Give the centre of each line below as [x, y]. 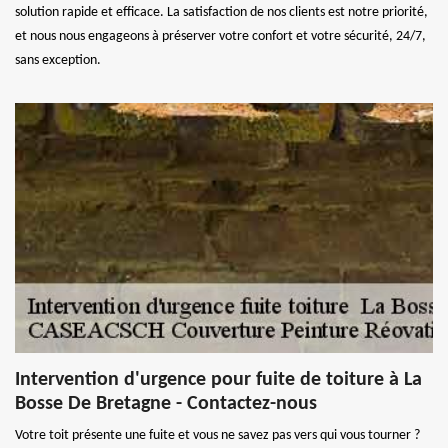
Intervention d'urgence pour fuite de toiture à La [218, 379]
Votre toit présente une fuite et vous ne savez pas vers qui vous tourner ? [217, 435]
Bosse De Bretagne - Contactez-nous [166, 403]
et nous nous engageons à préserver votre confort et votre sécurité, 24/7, [220, 36]
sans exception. [58, 60]
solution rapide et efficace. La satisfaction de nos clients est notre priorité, [221, 12]
